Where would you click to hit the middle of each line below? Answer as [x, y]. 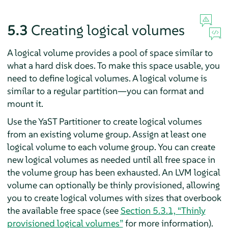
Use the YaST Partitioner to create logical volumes [104, 121]
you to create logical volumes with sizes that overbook [114, 197]
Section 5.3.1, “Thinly [163, 210]
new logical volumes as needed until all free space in [111, 159]
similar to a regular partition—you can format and [105, 91]
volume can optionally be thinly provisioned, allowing [113, 185]
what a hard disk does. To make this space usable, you [113, 65]
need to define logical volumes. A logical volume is [107, 78]
